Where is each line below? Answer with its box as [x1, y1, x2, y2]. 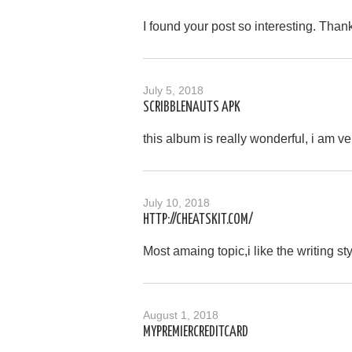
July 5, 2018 [143, 83, 203, 97]
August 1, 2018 [143, 308, 218, 321]
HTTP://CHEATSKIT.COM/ [143, 212, 253, 227]
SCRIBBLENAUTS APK [143, 100, 240, 115]
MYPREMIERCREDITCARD [143, 324, 248, 339]
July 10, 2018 [143, 196, 210, 209]
